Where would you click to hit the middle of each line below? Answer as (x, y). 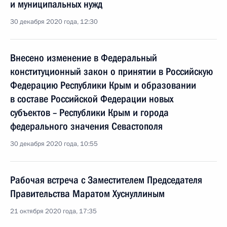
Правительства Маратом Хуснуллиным (87, 194)
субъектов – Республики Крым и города (89, 112)
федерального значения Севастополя (86, 126)
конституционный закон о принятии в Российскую (111, 71)
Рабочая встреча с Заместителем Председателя (106, 180)
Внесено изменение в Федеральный (84, 58)
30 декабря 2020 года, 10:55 (54, 144)
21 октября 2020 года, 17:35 (53, 211)
